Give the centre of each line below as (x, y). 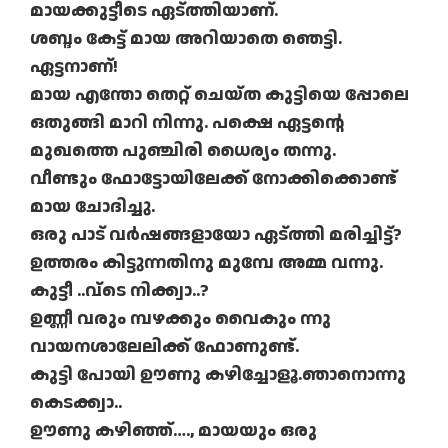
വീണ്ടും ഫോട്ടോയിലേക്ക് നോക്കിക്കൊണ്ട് (213, 179)
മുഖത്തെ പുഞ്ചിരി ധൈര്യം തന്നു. (183, 151)
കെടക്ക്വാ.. (76, 403)
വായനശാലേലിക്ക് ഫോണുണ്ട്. (164, 347)
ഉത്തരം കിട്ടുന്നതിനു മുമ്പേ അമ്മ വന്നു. (206, 263)
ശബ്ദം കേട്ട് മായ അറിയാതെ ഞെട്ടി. (186, 39)
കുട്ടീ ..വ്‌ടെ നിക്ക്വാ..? (119, 291)
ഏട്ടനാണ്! (74, 67)
